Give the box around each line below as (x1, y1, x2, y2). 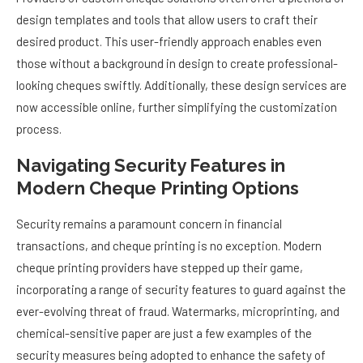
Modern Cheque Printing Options (16, 177, 299, 199)
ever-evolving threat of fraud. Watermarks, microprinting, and (16, 304, 340, 319)
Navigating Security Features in (16, 155, 285, 177)
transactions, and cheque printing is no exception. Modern (16, 238, 322, 254)
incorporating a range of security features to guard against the (16, 282, 346, 297)
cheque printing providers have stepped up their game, (16, 260, 303, 275)
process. (16, 122, 62, 137)
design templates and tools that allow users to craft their (16, 12, 318, 28)
